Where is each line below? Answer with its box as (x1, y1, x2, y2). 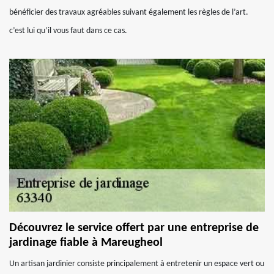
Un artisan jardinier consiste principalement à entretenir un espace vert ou (9, 259, 264, 268)
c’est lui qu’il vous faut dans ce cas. (9, 26, 127, 35)
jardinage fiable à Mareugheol (9, 237, 163, 249)
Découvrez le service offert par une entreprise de (9, 222, 259, 234)
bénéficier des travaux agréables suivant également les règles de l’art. (9, 8, 248, 17)
